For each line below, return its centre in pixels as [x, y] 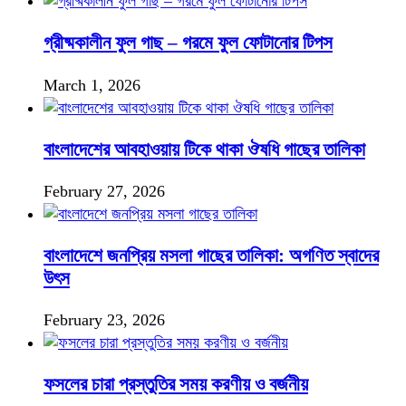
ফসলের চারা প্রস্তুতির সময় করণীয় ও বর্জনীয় [176, 384]
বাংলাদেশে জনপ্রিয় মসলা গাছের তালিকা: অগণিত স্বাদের [211, 255]
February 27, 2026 [104, 191]
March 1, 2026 [92, 85]
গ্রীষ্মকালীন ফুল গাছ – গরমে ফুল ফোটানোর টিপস [188, 43]
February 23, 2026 [104, 319]
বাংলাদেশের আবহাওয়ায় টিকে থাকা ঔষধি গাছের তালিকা [204, 149]
